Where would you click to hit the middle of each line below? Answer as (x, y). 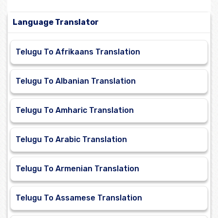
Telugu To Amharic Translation (75, 110)
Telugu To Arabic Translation (71, 140)
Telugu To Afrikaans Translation (78, 52)
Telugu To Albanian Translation (76, 81)
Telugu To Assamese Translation (79, 198)
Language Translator (56, 22)
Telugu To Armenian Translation (77, 169)
